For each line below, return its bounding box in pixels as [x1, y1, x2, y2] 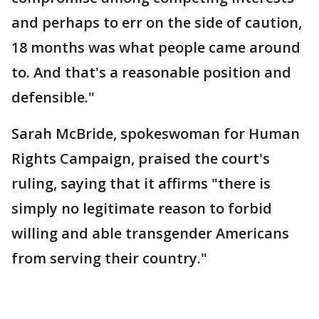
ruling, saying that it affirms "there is [11, 174, 271, 194]
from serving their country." [11, 249, 207, 268]
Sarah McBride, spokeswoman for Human [11, 124, 300, 144]
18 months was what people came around [11, 38, 300, 58]
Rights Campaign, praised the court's [11, 149, 270, 169]
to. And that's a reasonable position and [11, 63, 291, 83]
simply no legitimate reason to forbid [11, 199, 272, 219]
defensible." [11, 88, 95, 108]
